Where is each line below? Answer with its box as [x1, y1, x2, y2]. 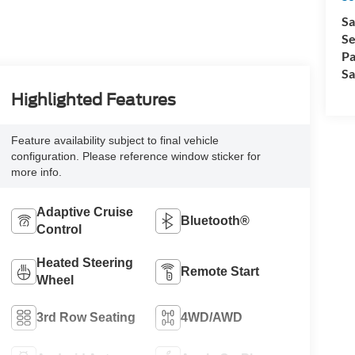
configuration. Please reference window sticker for [10, 149, 261, 162]
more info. [10, 165, 62, 178]
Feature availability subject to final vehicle [10, 133, 219, 147]
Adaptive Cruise [36, 204, 133, 219]
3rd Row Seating [36, 310, 136, 324]
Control [36, 222, 82, 236]
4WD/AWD [181, 310, 243, 324]
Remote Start [181, 264, 260, 278]
